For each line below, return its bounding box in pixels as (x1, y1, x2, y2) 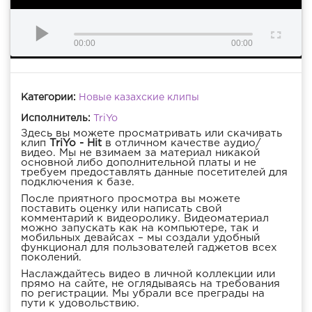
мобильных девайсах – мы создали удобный (21, 233, 260, 243)
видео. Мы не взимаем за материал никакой (21, 148, 260, 158)
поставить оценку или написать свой (21, 204, 221, 214)
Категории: (21, 93, 76, 102)
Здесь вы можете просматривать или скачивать (21, 129, 282, 139)
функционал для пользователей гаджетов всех (21, 243, 277, 253)
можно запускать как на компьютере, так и (21, 224, 258, 233)
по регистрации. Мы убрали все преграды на (21, 289, 265, 299)
